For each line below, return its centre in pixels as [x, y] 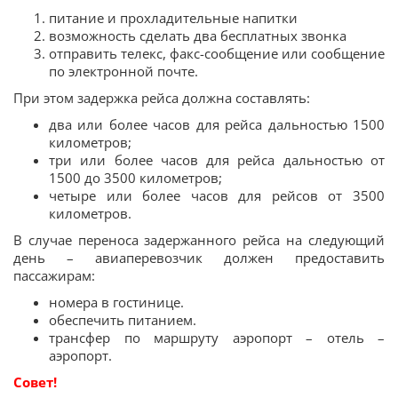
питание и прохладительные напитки [173, 17]
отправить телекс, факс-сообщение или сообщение [217, 53]
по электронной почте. [123, 71]
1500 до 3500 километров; [135, 177]
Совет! [35, 382]
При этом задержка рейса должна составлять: [162, 97]
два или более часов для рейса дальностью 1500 [217, 124]
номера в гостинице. [116, 302]
